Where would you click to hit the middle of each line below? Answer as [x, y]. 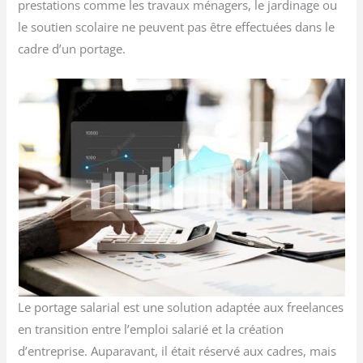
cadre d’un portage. [72, 49]
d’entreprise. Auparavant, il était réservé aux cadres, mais [177, 351]
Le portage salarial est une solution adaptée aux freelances [181, 307]
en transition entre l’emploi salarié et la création [151, 329]
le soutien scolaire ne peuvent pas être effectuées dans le [177, 27]
